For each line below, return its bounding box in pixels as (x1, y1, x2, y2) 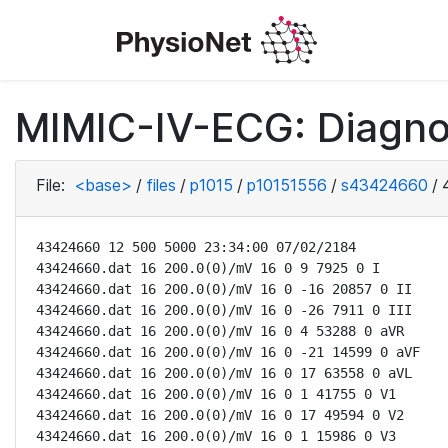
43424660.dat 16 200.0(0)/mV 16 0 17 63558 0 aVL (36, 365, 412, 381)
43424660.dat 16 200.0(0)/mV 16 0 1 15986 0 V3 (36, 428, 396, 444)
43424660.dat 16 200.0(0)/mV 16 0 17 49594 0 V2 (36, 407, 404, 423)
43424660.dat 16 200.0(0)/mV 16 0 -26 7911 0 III (36, 302, 412, 318)
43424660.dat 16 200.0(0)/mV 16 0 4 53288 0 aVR (36, 323, 404, 339)
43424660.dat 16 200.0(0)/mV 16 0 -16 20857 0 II (36, 281, 412, 297)
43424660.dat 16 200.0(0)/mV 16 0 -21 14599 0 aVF (36, 344, 420, 360)
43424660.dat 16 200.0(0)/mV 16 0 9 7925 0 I (36, 260, 380, 276)
